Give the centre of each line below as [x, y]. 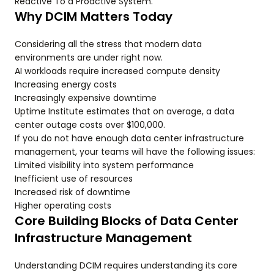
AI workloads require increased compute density [117, 71]
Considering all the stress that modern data [108, 44]
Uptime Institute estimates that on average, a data [124, 111]
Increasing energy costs [66, 84]
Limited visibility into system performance [104, 165]
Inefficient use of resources [74, 179]
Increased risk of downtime [72, 192]
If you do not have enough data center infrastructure [129, 138]
